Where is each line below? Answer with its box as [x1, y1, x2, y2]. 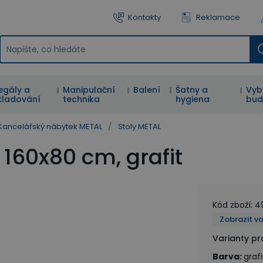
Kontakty [128, 12, 161, 23]
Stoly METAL [118, 121, 161, 132]
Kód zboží [213, 199, 251, 211]
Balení [133, 84, 161, 96]
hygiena [176, 93, 210, 105]
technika [63, 93, 100, 105]
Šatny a [176, 84, 208, 96]
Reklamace [196, 12, 240, 23]
